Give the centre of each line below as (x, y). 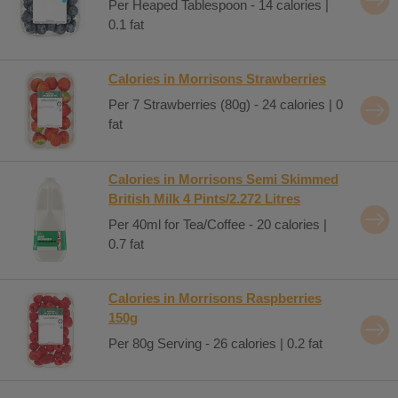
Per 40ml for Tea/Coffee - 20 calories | (218, 224)
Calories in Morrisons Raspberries (215, 298)
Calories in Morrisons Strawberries (217, 78)
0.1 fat (126, 24)
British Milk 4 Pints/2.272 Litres (204, 198)
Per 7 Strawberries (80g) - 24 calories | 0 (226, 104)
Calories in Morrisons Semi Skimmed (223, 179)
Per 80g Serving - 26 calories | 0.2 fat (215, 343)
